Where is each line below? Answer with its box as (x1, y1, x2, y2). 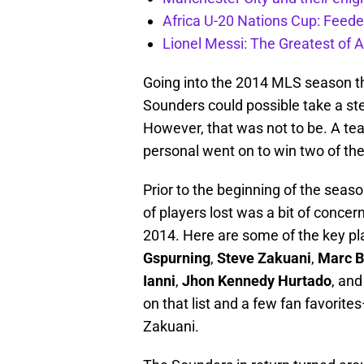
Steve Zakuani (217, 249, 311, 267)
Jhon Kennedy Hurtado (182, 272, 331, 290)
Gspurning (143, 249, 210, 267)
